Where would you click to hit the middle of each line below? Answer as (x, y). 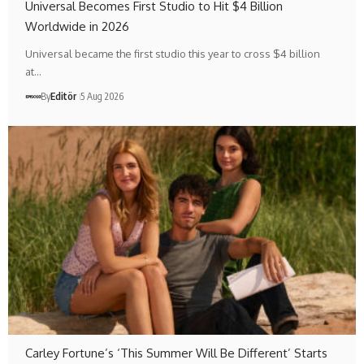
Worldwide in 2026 (78, 27)
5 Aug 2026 (102, 97)
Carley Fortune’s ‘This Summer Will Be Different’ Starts (177, 353)
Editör (64, 97)
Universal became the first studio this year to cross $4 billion (173, 54)
